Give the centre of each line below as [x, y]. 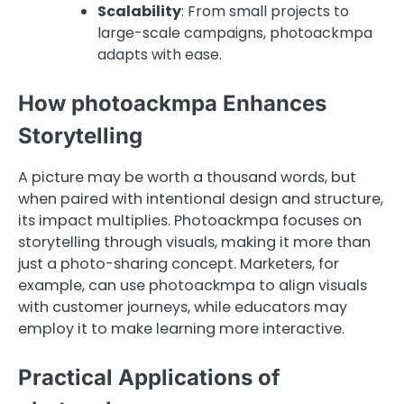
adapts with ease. [160, 55]
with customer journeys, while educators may [183, 308]
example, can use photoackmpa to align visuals [193, 286]
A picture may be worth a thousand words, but [187, 178]
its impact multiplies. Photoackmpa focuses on [190, 221]
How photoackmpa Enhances [172, 104]
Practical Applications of [149, 378]
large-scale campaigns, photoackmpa [235, 33]
